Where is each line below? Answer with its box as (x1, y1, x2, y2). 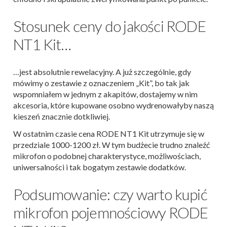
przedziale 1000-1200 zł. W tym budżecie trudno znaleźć (13, 140, 210, 150)
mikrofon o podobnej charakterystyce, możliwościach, (13, 151, 201, 161)
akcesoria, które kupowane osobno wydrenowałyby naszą (13, 100, 214, 110)
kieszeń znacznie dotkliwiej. (13, 111, 110, 122)
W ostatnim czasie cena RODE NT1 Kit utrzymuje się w (13, 129, 204, 139)
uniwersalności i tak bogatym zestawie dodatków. (13, 162, 186, 172)
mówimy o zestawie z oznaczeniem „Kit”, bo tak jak (13, 78, 190, 88)
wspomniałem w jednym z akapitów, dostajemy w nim (13, 89, 198, 99)
